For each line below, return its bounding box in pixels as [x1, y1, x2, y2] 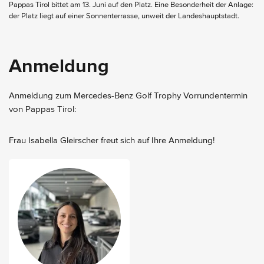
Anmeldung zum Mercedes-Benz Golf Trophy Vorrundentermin [9, 91, 247, 100]
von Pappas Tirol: [9, 104, 76, 114]
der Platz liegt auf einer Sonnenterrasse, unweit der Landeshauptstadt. [9, 12, 239, 20]
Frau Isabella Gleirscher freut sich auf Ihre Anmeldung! [9, 136, 214, 145]
